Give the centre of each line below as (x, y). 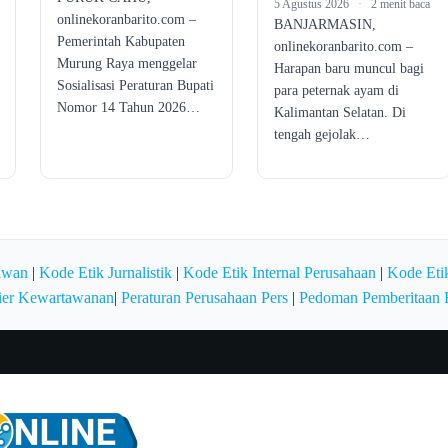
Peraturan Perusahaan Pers (204, 297)
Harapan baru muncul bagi (349, 68)
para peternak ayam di (337, 90)
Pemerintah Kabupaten (120, 41)
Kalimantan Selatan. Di (340, 112)
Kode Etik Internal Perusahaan (279, 272)
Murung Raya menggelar (126, 63)
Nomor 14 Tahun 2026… (128, 107)
